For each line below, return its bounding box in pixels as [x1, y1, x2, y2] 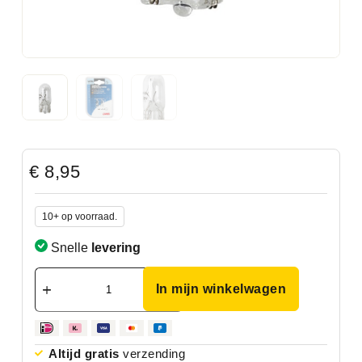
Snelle [47, 240, 91, 255]
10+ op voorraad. [41, 210, 117, 222]
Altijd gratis [48, 346, 120, 360]
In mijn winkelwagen [155, 281, 287, 296]
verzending [119, 346, 186, 360]
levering [90, 240, 141, 255]
